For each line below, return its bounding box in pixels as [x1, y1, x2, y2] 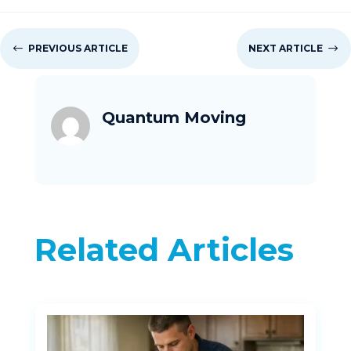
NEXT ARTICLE [248, 42, 323, 55]
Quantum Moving [101, 108, 246, 128]
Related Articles [34, 230, 294, 270]
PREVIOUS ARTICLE [28, 42, 128, 55]
